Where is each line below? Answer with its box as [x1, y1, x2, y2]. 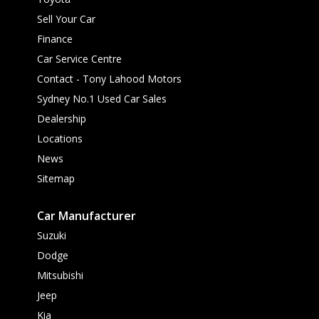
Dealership [37, 112, 86, 126]
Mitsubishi [37, 268, 83, 283]
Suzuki [37, 229, 66, 243]
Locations [37, 132, 83, 146]
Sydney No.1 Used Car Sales [37, 92, 167, 106]
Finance [37, 32, 73, 46]
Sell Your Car [37, 12, 95, 26]
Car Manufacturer [37, 208, 136, 224]
